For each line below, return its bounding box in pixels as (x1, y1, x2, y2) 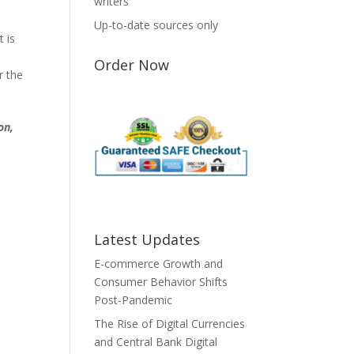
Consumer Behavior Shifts (94, 273, 228, 289)
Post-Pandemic (94, 292, 173, 307)
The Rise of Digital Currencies (94, 315, 246, 331)
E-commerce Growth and (94, 255, 224, 271)
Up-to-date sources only (94, 17, 219, 32)
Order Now (94, 55, 170, 74)
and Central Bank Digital (94, 333, 218, 349)
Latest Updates (94, 229, 201, 249)
